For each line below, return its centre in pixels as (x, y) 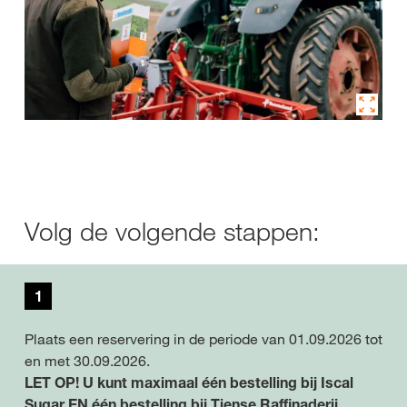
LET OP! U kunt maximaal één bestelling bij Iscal (189, 382)
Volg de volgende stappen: (172, 231)
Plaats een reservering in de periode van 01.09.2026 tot (203, 338)
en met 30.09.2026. (87, 360)
